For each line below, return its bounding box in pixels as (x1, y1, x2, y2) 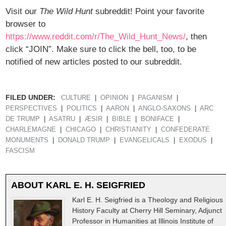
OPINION (100, 94, 129, 102)
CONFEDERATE (161, 126, 210, 134)
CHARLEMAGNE (6, 126, 56, 134)
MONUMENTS (6, 137, 49, 144)
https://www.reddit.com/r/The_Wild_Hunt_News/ (6, 32, 186, 42)
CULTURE (61, 94, 91, 102)
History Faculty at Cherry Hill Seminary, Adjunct (72, 206, 222, 215)
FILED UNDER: (6, 93, 56, 102)
